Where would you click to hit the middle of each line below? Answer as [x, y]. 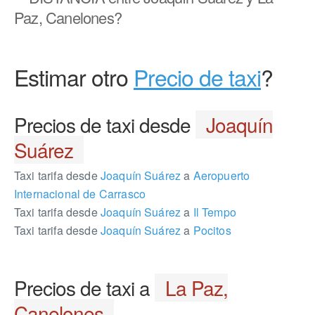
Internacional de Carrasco [80, 194]
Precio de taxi [197, 77]
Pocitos [211, 230]
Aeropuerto [220, 175]
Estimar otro [74, 77]
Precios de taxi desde [105, 124]
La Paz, [197, 288]
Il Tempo [213, 212]
